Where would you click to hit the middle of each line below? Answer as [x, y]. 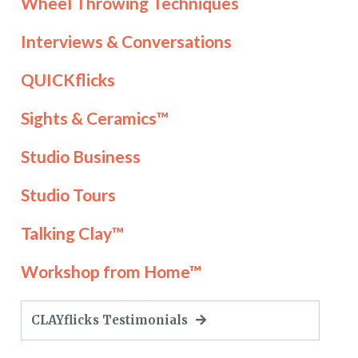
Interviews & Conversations [126, 41]
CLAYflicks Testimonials [111, 320]
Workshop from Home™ [111, 271]
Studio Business [80, 156]
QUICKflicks [68, 80]
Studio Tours [68, 195]
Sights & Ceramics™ [94, 118]
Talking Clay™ [72, 233]
